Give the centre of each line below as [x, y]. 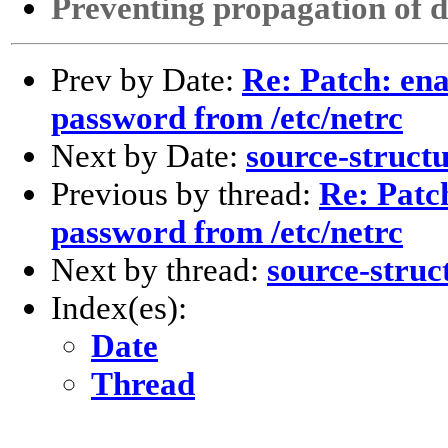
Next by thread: [159, 270]
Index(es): [119, 308]
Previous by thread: [185, 194]
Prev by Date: [146, 80]
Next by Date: [148, 156]
